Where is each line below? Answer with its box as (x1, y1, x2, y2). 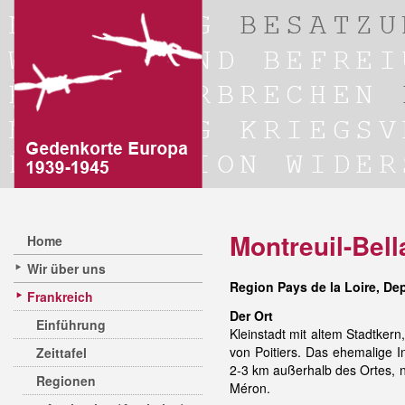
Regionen (36, 372, 96, 390)
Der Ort (230, 306, 273, 325)
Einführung (36, 316, 106, 334)
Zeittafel (36, 344, 87, 362)
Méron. (230, 379, 270, 397)
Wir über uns (27, 259, 106, 278)
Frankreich (27, 287, 93, 306)
